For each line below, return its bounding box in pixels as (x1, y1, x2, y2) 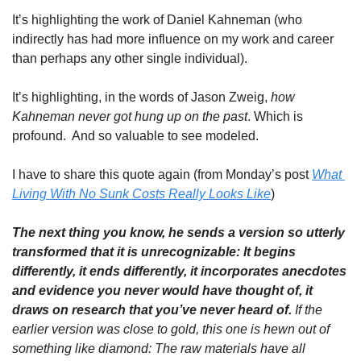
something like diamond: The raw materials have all (12, 342, 305, 355)
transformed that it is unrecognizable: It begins (12, 245, 296, 259)
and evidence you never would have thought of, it (12, 284, 313, 297)
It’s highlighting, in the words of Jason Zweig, (12, 90, 271, 104)
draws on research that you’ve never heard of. (12, 303, 295, 317)
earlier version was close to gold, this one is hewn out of (12, 322, 330, 336)
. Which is (247, 110, 303, 123)
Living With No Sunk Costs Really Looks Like (12, 187, 271, 201)
